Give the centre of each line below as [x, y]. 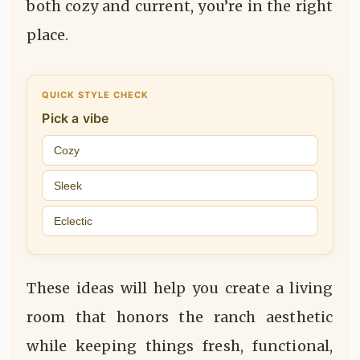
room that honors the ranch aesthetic [180, 317]
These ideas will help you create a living [180, 288]
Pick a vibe [76, 119]
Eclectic [74, 221]
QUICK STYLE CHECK [96, 95]
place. [48, 35]
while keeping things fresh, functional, [180, 346]
